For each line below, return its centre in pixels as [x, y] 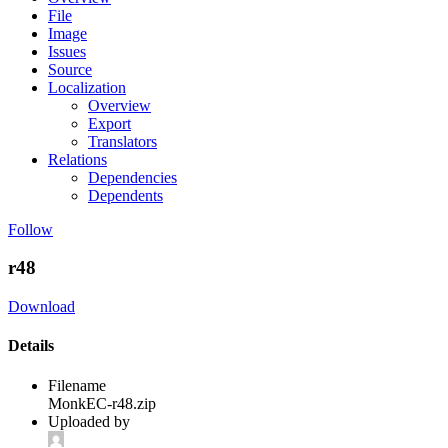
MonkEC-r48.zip [102, 403]
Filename [77, 385]
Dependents [125, 195]
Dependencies [132, 177]
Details [31, 346]
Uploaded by [89, 421]
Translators [122, 141]
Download [41, 307]
